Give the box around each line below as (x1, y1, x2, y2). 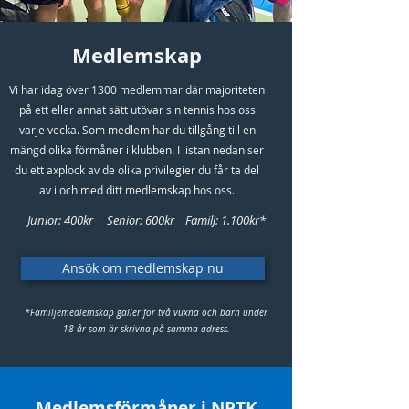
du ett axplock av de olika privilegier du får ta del (15, 163, 259, 177)
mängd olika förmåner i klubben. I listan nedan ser (10, 142, 264, 157)
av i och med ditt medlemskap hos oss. (39, 183, 235, 197)
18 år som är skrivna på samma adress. (62, 323, 230, 335)
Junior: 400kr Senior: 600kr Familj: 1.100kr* (26, 212, 266, 228)
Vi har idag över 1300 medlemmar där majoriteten (9, 82, 265, 97)
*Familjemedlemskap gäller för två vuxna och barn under (25, 307, 267, 319)
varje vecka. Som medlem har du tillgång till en (18, 122, 256, 137)
